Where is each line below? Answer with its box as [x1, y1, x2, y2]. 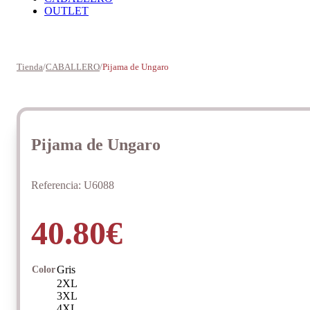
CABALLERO [46, 62, 100, 72]
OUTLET [44, 5, 89, 17]
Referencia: [31, 179, 84, 191]
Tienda [17, 62, 43, 72]
